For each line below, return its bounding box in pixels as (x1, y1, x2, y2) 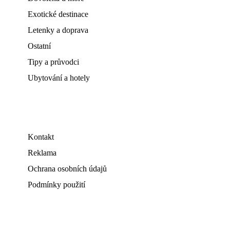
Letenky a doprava (28, 26, 88, 34)
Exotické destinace (28, 10, 88, 18)
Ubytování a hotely (28, 73, 90, 82)
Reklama (28, 148, 56, 157)
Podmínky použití (28, 180, 85, 189)
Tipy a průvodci (28, 57, 79, 66)
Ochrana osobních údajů (28, 164, 107, 173)
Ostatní (28, 42, 51, 50)
